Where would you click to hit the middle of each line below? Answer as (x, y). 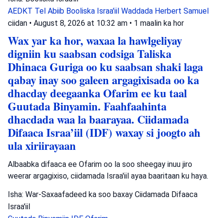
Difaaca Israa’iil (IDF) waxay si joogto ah (104, 132)
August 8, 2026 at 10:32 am (82, 23)
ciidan (18, 23)
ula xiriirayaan (42, 145)
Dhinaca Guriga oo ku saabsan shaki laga (105, 67)
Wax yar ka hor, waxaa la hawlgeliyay (95, 40)
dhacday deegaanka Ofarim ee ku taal (97, 93)
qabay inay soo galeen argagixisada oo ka (103, 80)
